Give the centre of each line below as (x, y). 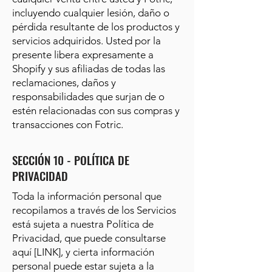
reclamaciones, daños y (64, 83)
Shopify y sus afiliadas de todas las (89, 69)
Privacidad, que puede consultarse (89, 238)
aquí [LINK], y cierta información (83, 252)
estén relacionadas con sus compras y (96, 110)
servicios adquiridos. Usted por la (87, 41)
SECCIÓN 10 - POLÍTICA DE (71, 160)
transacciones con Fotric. (68, 124)
